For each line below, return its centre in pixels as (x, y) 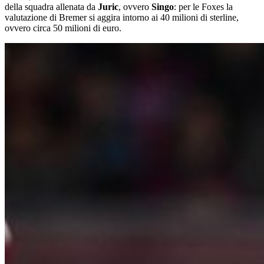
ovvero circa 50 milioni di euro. (63, 28)
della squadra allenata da (51, 7)
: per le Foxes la (203, 7)
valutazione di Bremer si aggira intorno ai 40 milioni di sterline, (122, 18)
